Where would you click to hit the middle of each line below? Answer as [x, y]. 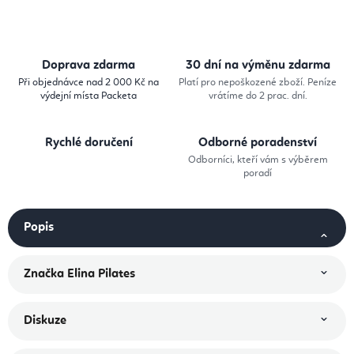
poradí [258, 174]
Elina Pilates [100, 275]
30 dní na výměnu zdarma [258, 66]
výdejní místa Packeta [88, 96]
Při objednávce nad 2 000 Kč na [88, 83]
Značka [44, 275]
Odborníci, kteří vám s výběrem [258, 160]
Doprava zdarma [88, 66]
